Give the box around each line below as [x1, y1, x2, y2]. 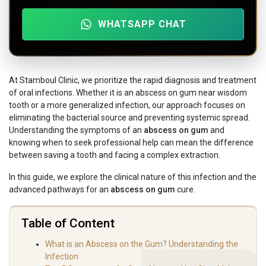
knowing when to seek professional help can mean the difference [9, 138, 254, 148]
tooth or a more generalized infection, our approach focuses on [9, 100, 245, 110]
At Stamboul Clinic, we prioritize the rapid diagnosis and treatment [9, 75, 256, 85]
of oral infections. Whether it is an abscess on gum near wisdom [9, 88, 247, 98]
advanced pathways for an [9, 185, 110, 195]
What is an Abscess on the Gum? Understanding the [45, 239, 238, 249]
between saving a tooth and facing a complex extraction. [9, 150, 220, 160]
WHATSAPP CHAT [97, 18, 186, 30]
